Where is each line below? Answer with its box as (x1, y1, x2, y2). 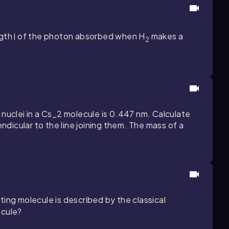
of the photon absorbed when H (15, 31, 145, 42)
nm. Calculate (134, 108, 191, 119)
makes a (149, 31, 184, 42)
